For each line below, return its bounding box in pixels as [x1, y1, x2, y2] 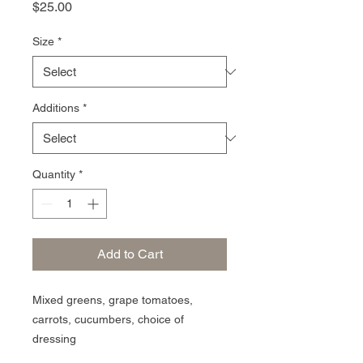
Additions [32, 101, 79, 114]
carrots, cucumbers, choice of [32, 313, 184, 326]
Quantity [32, 168, 75, 181]
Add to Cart [96, 246, 163, 262]
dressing [32, 332, 76, 345]
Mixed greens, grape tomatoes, [32, 293, 193, 306]
